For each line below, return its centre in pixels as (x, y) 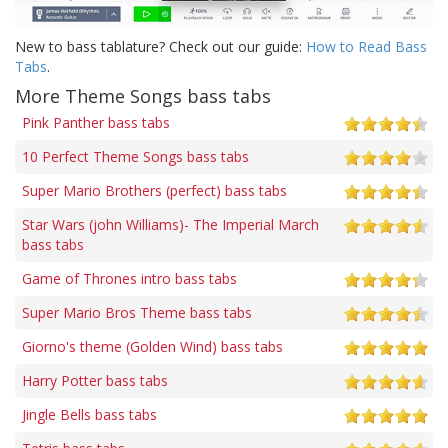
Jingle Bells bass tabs (89, 414)
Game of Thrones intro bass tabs (129, 278)
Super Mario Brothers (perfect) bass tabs (154, 190)
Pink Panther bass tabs (96, 122)
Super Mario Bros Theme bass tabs (137, 312)
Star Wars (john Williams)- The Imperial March (170, 224)
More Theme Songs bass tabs (143, 95)
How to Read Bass (366, 46)
